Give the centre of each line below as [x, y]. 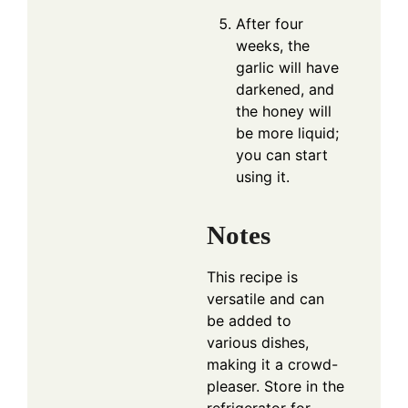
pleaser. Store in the [275, 387]
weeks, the [273, 45]
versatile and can [265, 299]
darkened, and [285, 89]
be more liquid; [287, 133]
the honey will [284, 111]
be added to [249, 321]
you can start [282, 154]
